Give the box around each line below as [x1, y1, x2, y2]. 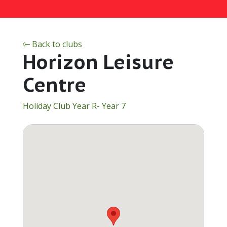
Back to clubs [29, 39, 82, 50]
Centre [22, 72, 86, 97]
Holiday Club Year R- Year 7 [22, 100, 126, 111]
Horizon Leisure [22, 49, 174, 74]
